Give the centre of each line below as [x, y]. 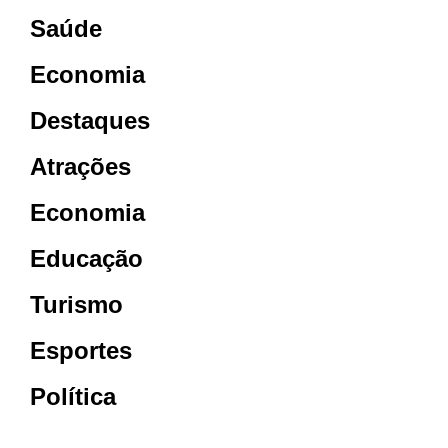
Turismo [76, 304]
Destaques [90, 120]
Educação [86, 258]
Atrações [80, 166]
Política [73, 396]
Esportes [81, 350]
